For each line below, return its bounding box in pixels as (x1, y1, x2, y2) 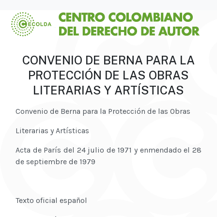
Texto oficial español (15, 196, 87, 205)
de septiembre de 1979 (15, 157, 95, 167)
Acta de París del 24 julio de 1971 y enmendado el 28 (15, 145, 201, 155)
